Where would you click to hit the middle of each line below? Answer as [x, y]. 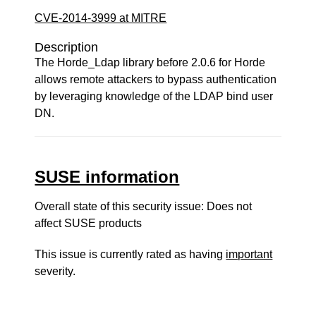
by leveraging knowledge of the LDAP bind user [154, 96]
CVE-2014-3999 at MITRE [101, 18]
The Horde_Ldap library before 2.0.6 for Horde [150, 62]
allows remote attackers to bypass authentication [156, 79]
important [249, 254]
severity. [55, 271]
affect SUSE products [89, 223]
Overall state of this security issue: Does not [144, 206]
